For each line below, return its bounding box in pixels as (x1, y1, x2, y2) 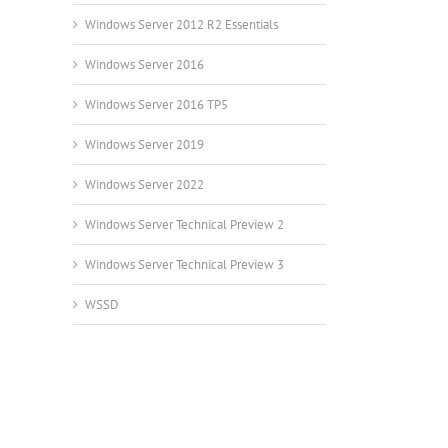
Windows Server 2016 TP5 (85, 95, 228, 113)
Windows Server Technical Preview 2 (85, 215, 284, 233)
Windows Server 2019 (85, 135, 204, 153)
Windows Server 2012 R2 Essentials (85, 15, 278, 33)
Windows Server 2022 (85, 175, 204, 193)
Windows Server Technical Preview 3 (85, 255, 284, 273)
